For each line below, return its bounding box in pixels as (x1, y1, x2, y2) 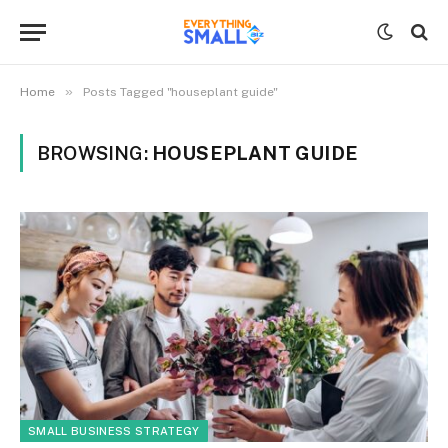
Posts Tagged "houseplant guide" (83, 85, 278, 99)
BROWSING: (37, 142, 152, 164)
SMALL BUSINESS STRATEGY (28, 424, 200, 437)
